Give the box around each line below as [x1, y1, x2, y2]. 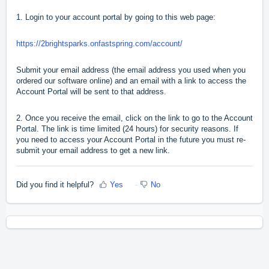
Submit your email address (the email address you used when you [16, 65, 246, 75]
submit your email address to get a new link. [16, 146, 170, 156]
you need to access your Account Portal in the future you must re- [16, 135, 246, 145]
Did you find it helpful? [16, 180, 94, 189]
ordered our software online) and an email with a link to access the [16, 76, 246, 86]
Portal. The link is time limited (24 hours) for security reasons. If [16, 124, 238, 134]
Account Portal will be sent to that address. [16, 87, 166, 97]
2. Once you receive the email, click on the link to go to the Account [16, 113, 253, 123]
